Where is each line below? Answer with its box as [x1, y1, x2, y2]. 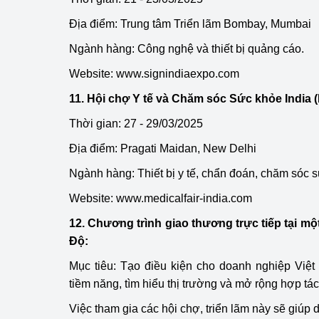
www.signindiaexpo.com [116, 68, 239, 80]
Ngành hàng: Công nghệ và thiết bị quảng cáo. [69, 43, 304, 55]
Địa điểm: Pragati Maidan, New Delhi [69, 142, 256, 155]
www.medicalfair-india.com [116, 192, 252, 204]
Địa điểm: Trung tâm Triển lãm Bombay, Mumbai [69, 18, 311, 30]
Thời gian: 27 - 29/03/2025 [69, 117, 203, 130]
